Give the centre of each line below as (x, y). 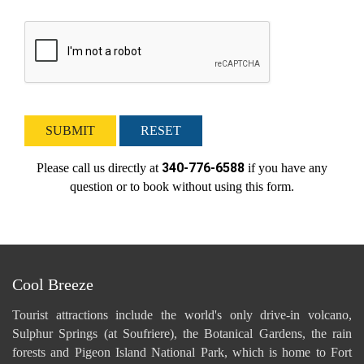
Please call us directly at (99, 167)
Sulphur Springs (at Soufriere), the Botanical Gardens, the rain (182, 333)
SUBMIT (70, 130)
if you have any (286, 167)
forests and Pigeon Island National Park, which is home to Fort (182, 352)
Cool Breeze (53, 284)
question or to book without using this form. (182, 186)
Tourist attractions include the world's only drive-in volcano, (182, 314)
